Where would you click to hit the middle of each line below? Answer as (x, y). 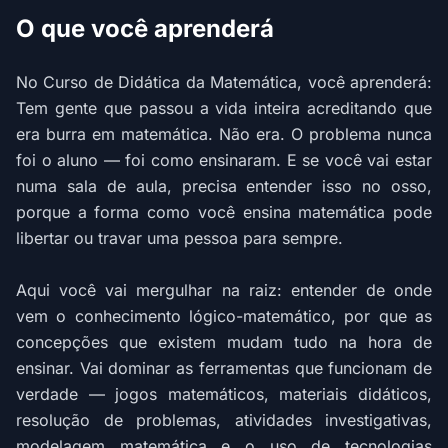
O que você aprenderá (145, 28)
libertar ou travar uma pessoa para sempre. (179, 238)
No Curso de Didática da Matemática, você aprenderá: (224, 82)
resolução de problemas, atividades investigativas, (224, 420)
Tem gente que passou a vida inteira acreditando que (224, 108)
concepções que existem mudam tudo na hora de (224, 342)
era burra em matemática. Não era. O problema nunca (224, 134)
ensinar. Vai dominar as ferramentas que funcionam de (224, 368)
